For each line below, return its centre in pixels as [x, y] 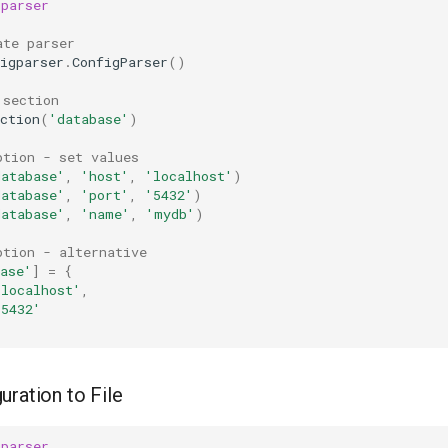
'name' [105, 213]
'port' [105, 194]
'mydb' [170, 213]
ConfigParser [120, 61]
